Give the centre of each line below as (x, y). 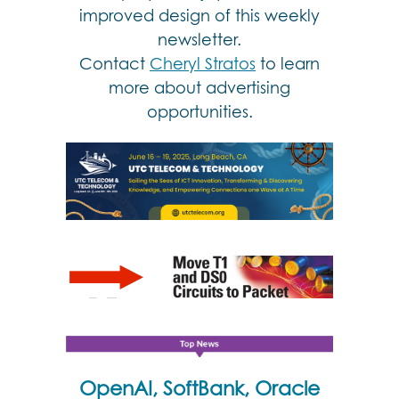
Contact (114, 64)
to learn (288, 64)
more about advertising (199, 88)
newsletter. (199, 40)
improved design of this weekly (199, 16)
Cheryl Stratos (203, 64)
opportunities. (199, 112)
